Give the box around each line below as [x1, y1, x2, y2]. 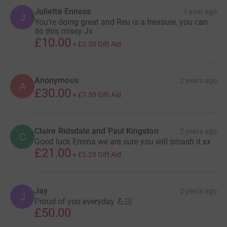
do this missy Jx [34, 26, 93, 36]
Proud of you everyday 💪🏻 [34, 196, 133, 206]
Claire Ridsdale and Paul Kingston [34, 126, 159, 136]
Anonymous [34, 75, 79, 85]
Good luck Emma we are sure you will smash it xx [34, 136, 211, 146]
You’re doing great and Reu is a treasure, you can [34, 17, 208, 27]
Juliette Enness [34, 6, 91, 16]
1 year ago [183, 7, 217, 16]
